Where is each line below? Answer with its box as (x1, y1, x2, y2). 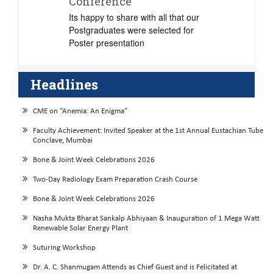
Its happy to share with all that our (69, 11, 199, 23)
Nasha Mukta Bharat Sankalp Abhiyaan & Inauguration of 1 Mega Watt (33, 214, 260, 222)
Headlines (30, 76, 98, 93)
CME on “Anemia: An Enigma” (33, 107, 127, 115)
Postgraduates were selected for (69, 24, 194, 36)
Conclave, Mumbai (33, 136, 93, 144)
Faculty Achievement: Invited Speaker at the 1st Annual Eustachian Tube (33, 127, 263, 135)
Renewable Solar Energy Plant (33, 224, 128, 232)
